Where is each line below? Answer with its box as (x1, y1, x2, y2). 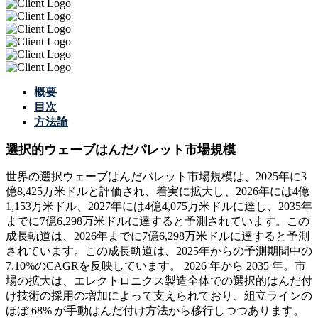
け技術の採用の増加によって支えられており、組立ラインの (6, 290, 312, 302)
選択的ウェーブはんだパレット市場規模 (6, 143, 236, 158)
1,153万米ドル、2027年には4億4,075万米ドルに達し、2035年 (6, 200, 312, 213)
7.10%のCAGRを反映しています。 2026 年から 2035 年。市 (6, 260, 306, 273)
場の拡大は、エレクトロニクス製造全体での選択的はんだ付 (6, 275, 312, 287)
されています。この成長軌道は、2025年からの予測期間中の (6, 245, 312, 258)
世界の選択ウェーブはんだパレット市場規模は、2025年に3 (6, 170, 307, 183)
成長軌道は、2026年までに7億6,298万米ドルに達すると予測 (6, 230, 309, 243)
